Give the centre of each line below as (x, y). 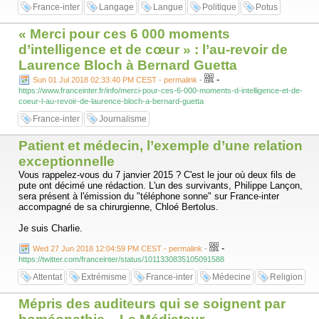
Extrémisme (104, 277)
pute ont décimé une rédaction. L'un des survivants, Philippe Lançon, (161, 185)
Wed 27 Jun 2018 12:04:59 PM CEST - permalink (117, 249)
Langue (168, 7)
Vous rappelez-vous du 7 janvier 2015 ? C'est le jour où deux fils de (157, 175)
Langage (116, 7)
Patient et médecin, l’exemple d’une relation (161, 146)
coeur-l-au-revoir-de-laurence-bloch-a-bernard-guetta (111, 101)
